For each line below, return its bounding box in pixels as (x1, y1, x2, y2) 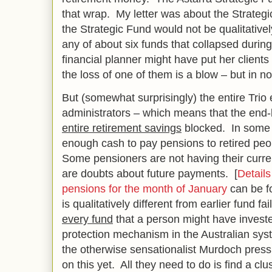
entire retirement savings (62, 122, 182, 134)
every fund (62, 213, 113, 225)
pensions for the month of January (62, 183, 227, 195)
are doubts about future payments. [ (62, 168, 237, 180)
